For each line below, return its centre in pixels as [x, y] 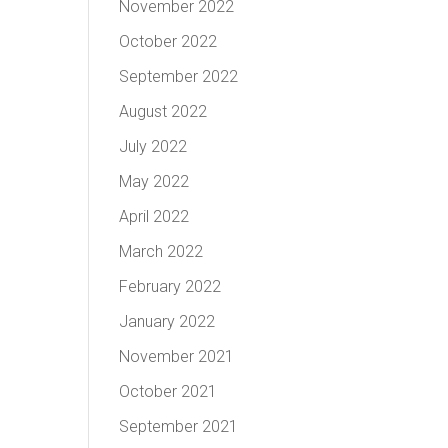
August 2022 [163, 111]
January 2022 [167, 321]
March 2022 [161, 251]
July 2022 [153, 146]
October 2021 [168, 391]
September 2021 [179, 426]
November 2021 [177, 356]
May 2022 [154, 181]
